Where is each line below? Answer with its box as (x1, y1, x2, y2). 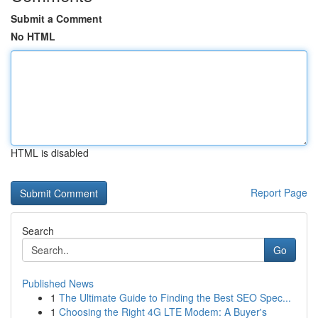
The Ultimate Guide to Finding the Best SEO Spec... (59, 290, 291, 305)
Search (22, 224, 54, 238)
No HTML (11, 29, 55, 43)
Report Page (251, 185, 307, 199)
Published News (22, 276, 94, 290)
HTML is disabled (11, 146, 89, 160)
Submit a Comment (11, 11, 102, 26)
